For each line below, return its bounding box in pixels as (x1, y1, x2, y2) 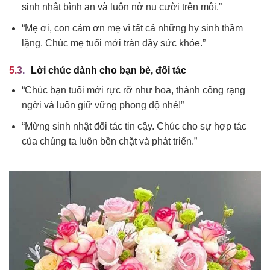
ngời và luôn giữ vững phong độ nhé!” (21, 100, 184, 111)
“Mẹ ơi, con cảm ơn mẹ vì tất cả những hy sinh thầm (21, 22, 243, 33)
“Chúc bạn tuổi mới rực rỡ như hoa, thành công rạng (21, 85, 245, 96)
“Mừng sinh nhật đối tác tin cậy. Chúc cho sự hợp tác (21, 121, 246, 132)
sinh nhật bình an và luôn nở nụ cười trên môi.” (21, 2, 222, 13)
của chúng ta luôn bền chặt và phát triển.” (21, 136, 197, 147)
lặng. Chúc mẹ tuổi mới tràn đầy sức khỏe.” (21, 37, 206, 48)
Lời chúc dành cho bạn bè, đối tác (31, 65, 186, 76)
